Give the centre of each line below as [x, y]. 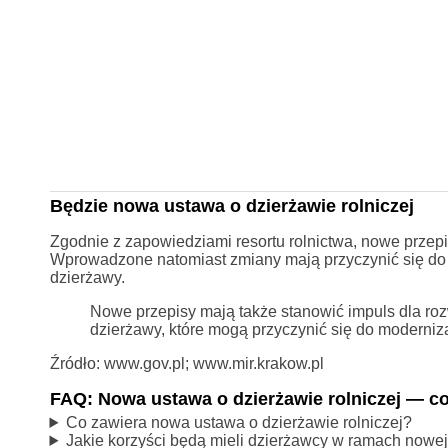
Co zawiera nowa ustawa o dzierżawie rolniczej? [239, 422]
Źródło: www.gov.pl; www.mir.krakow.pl [186, 363]
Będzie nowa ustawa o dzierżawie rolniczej [231, 206]
